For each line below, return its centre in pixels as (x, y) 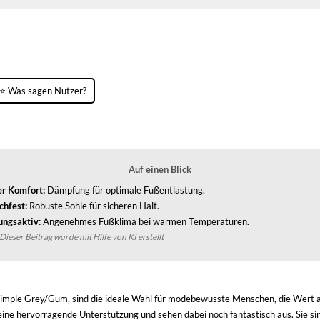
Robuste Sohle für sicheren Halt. (93, 206)
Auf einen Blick (160, 169)
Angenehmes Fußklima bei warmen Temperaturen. (145, 221)
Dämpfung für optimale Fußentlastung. (125, 190)
